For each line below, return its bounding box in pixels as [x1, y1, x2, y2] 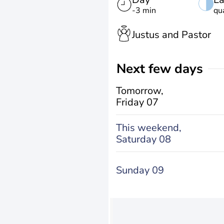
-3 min [132, 5, 156, 16]
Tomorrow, [116, 83, 163, 97]
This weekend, [116, 120, 181, 134]
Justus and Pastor [132, 27, 211, 41]
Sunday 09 [116, 163, 164, 177]
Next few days [126, 60, 203, 77]
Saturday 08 [116, 132, 171, 146]
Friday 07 [116, 95, 158, 109]
